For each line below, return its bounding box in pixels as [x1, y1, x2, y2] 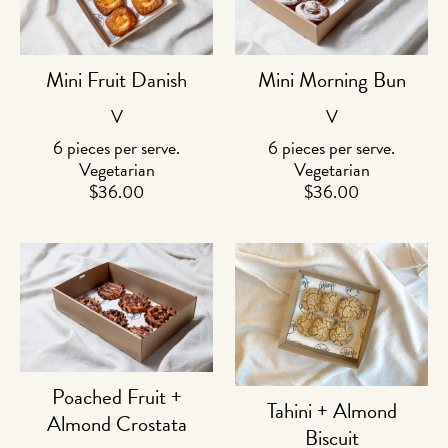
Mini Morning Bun [257, 64, 406, 97]
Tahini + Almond [266, 395, 397, 428]
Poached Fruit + [51, 380, 182, 413]
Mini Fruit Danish [46, 64, 187, 97]
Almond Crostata [46, 407, 187, 440]
